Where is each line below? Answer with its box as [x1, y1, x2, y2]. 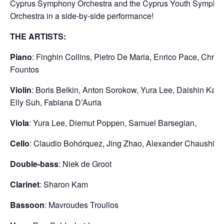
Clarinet [10, 178, 39, 190]
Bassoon [10, 199, 44, 210]
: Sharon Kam [39, 178, 88, 190]
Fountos [10, 63, 39, 75]
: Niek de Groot [58, 158, 111, 169]
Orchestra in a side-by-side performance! [10, 10, 153, 21]
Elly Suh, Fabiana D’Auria [10, 96, 101, 108]
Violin [10, 84, 31, 95]
